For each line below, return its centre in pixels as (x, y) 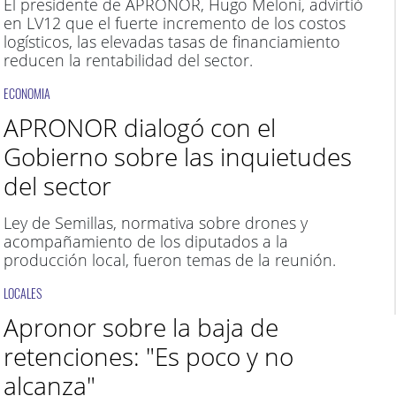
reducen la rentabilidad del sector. (128, 60)
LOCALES (22, 293)
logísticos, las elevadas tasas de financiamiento (171, 42)
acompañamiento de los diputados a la (145, 241)
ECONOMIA (27, 93)
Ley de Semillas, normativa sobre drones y (155, 223)
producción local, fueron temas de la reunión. (169, 260)
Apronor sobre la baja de (141, 327)
